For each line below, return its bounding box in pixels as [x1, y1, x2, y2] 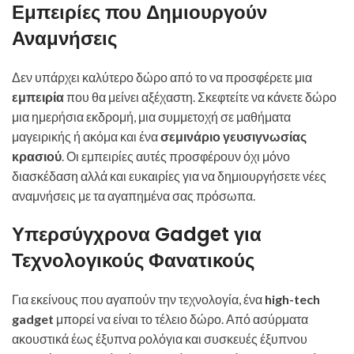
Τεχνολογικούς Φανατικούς [12, 247, 254, 273]
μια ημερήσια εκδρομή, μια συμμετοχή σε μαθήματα [12, 109, 291, 124]
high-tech [265, 292, 320, 307]
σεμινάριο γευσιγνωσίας [160, 129, 307, 144]
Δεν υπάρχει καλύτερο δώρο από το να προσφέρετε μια [12, 70, 312, 85]
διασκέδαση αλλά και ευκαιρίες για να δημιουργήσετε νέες [12, 168, 326, 183]
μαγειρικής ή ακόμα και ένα [12, 129, 160, 144]
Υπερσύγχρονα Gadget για [12, 221, 262, 247]
